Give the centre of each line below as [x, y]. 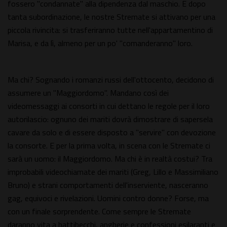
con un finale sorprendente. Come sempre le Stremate [99, 212]
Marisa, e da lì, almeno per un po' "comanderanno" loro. [101, 43]
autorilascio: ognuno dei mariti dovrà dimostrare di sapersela [110, 119]
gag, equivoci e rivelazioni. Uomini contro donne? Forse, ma [108, 198]
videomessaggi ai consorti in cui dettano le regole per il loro [109, 106]
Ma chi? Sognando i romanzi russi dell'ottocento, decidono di [111, 80]
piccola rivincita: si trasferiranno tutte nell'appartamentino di [110, 30]
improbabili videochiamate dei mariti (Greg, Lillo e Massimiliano [113, 172]
